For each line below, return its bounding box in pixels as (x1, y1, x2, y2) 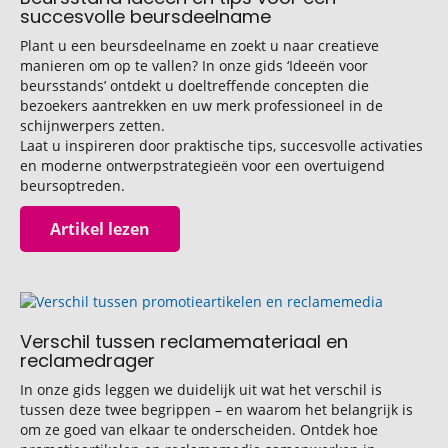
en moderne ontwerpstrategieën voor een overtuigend (20, 156, 385, 175)
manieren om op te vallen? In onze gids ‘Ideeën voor (20, 56, 368, 75)
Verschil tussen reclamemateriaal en (20, 329, 348, 354)
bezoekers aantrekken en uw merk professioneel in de (20, 96, 383, 115)
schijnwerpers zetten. (20, 116, 165, 135)
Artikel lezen (50, 218, 150, 240)
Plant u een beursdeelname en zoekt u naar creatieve (20, 36, 379, 55)
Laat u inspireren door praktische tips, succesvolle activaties (20, 136, 423, 155)
